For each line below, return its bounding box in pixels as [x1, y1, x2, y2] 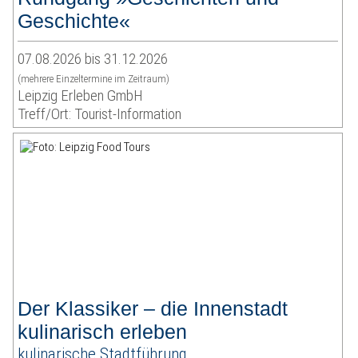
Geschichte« [18, 10, 131, 33]
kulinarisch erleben [18, 320, 188, 344]
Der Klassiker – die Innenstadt [18, 297, 288, 320]
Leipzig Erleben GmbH [18, 86, 144, 105]
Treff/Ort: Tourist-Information [18, 105, 182, 124]
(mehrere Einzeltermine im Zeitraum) [18, 73, 170, 86]
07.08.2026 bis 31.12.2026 [18, 50, 169, 69]
